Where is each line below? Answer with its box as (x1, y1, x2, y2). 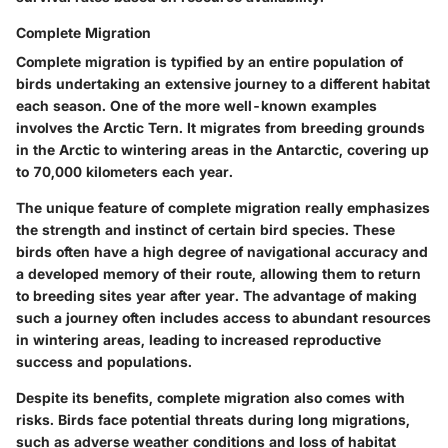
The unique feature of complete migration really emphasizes (16, 199, 430, 217)
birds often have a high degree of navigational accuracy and (16, 243, 428, 261)
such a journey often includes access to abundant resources (16, 309, 431, 327)
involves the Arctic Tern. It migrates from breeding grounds (16, 119, 425, 137)
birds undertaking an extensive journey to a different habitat (16, 75, 430, 93)
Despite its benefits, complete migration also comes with (16, 389, 405, 407)
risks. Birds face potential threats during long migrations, (16, 411, 410, 429)
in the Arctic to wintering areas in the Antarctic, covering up (16, 141, 429, 159)
